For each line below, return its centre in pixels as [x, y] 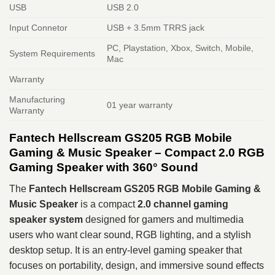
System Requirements [52, 54]
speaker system [46, 219]
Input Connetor [38, 28]
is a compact [108, 204]
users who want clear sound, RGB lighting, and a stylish [130, 234]
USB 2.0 [123, 8]
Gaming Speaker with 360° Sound [104, 168]
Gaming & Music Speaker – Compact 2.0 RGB [137, 153]
